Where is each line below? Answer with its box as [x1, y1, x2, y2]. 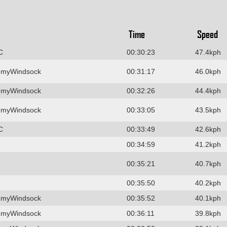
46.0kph [195, 67, 221, 75]
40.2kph [195, 178, 221, 187]
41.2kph [195, 140, 221, 148]
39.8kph [195, 209, 221, 217]
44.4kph [195, 86, 221, 95]
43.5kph [195, 105, 221, 114]
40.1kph [195, 194, 221, 202]
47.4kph [195, 48, 221, 56]
